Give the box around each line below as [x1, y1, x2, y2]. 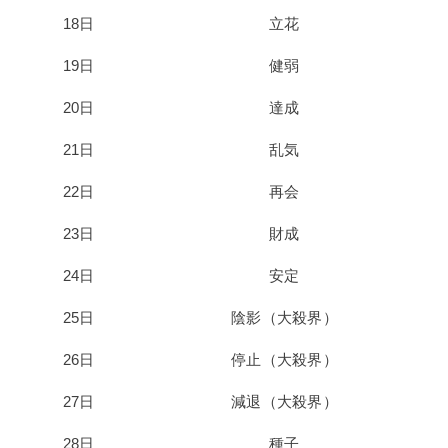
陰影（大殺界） [230, 309, 339, 326]
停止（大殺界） [230, 351, 339, 368]
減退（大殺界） [230, 393, 339, 410]
